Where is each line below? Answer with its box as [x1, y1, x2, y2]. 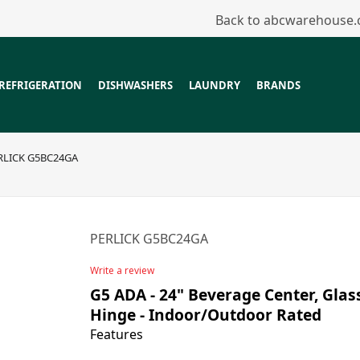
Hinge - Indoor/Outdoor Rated [90, 304, 322, 325]
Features [90, 325, 144, 343]
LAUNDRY [189, 78, 241, 92]
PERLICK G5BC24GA [90, 230, 209, 247]
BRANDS [256, 78, 301, 92]
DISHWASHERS [98, 78, 174, 92]
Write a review [90, 264, 155, 277]
